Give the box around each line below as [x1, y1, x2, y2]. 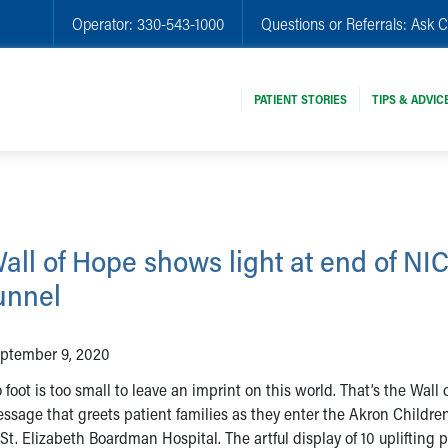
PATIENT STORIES [254, 90, 347, 107]
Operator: [72, 13, 137, 34]
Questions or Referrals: [261, 13, 411, 34]
